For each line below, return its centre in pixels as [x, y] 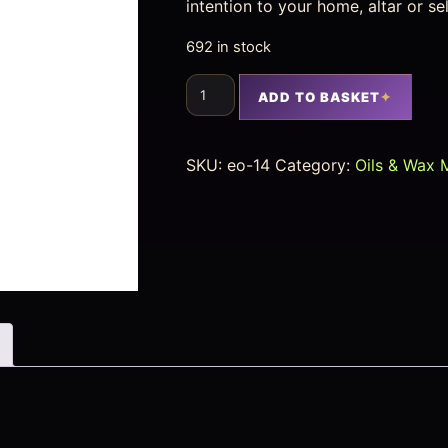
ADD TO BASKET [319, 96]
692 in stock [229, 47]
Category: [315, 164]
